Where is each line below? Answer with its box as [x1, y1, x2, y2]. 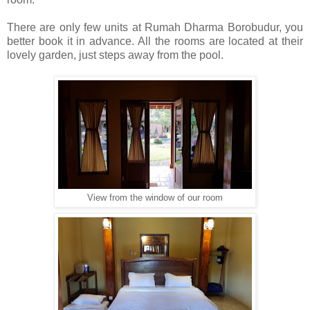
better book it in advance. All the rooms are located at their [7, 35, 303, 48]
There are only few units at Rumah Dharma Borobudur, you [7, 21, 303, 34]
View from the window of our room [87, 193, 223, 203]
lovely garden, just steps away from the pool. [7, 49, 224, 62]
